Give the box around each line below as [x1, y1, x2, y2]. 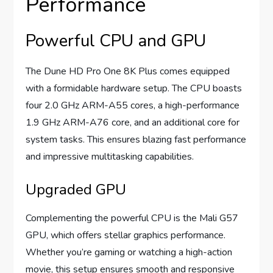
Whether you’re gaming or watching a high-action [26, 246, 233, 260]
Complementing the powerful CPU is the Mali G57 [26, 211, 239, 225]
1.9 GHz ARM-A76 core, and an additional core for [26, 116, 240, 130]
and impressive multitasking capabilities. [26, 150, 194, 164]
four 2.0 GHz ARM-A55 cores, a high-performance [26, 99, 240, 113]
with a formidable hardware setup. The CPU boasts [26, 82, 243, 96]
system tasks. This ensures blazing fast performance [26, 133, 247, 147]
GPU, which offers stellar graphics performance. [26, 229, 226, 243]
